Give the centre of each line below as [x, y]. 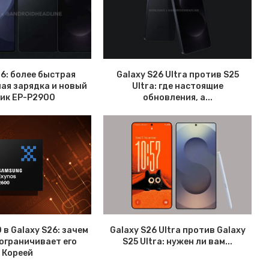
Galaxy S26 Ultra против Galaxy [177, 230]
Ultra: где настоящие [177, 86]
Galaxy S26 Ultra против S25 [177, 75]
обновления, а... [177, 98]
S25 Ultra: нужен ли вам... [178, 241]
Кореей [17, 253]
